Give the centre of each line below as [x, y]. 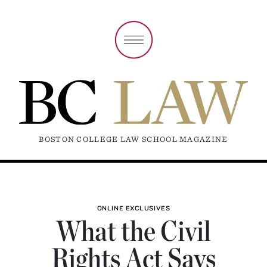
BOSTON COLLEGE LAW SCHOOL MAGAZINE [133, 139]
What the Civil [133, 231]
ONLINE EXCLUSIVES [133, 208]
